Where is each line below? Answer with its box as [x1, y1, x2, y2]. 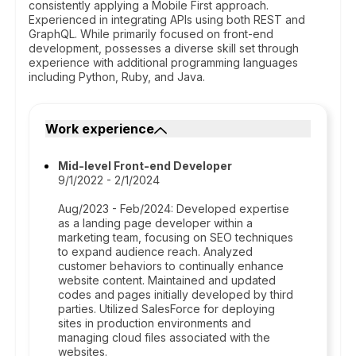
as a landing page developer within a [58, 216, 253, 230]
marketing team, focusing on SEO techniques [58, 230, 293, 244]
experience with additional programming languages [29, 56, 298, 69]
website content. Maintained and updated [58, 273, 276, 287]
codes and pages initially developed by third [58, 288, 293, 301]
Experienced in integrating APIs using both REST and [29, 13, 305, 26]
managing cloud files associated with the [58, 331, 270, 344]
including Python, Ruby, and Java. [29, 70, 205, 83]
